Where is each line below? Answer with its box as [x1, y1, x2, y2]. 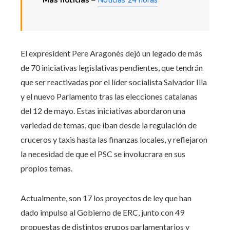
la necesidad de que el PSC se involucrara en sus [21, 148, 185, 159]
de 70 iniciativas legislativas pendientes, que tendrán [21, 62, 203, 72]
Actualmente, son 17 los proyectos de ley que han [21, 193, 191, 203]
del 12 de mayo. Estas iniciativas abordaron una [21, 105, 185, 116]
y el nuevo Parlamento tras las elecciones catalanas [21, 91, 198, 101]
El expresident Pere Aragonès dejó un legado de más [21, 48, 202, 58]
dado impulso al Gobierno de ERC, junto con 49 [21, 207, 184, 217]
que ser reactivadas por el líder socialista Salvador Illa [21, 76, 207, 87]
